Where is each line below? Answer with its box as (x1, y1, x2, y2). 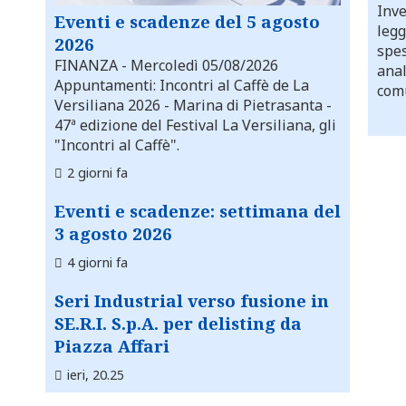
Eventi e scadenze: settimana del (54, 199, 341, 223)
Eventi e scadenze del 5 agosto (54, 10, 320, 34)
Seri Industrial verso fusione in (54, 289, 329, 313)
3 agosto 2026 (54, 222, 172, 246)
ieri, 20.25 (67, 366, 124, 384)
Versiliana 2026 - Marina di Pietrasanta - (54, 95, 332, 116)
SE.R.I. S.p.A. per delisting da (54, 312, 302, 335)
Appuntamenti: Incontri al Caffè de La (54, 75, 309, 96)
